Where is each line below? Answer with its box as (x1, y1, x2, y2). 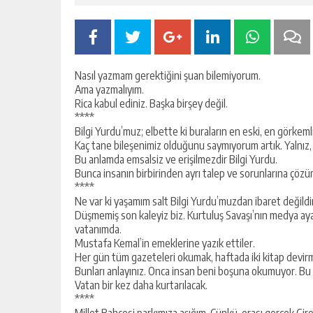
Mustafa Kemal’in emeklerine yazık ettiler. (75, 235, 255, 250)
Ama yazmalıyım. (75, 82, 144, 96)
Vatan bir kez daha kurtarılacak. (75, 277, 208, 292)
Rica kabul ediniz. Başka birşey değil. (75, 96, 228, 110)
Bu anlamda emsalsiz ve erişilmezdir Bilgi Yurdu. (75, 152, 277, 166)
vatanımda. (75, 221, 122, 236)
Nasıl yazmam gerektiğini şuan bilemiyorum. (75, 68, 261, 82)
